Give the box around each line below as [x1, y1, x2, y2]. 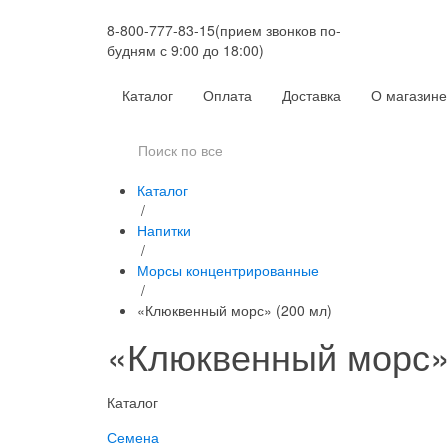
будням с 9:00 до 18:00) [107, 40, 264, 60]
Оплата [203, 85, 252, 105]
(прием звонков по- [215, 20, 341, 40]
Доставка [282, 85, 341, 105]
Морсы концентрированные [137, 260, 319, 280]
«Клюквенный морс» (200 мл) [137, 300, 332, 320]
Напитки [137, 220, 191, 240]
